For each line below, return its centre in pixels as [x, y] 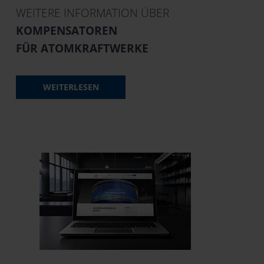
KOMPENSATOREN [67, 31]
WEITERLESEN [71, 87]
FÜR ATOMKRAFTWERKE [82, 49]
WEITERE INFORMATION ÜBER [93, 13]
